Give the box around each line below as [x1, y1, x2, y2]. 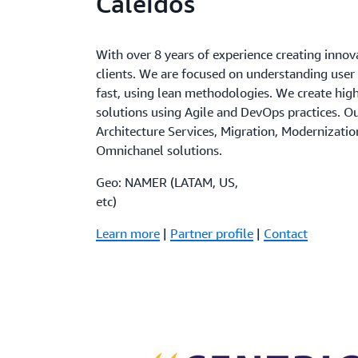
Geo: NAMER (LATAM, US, [96, 174, 239, 191]
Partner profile [170, 225, 254, 242]
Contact [264, 225, 308, 242]
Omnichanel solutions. [96, 142, 223, 159]
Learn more [96, 225, 161, 242]
